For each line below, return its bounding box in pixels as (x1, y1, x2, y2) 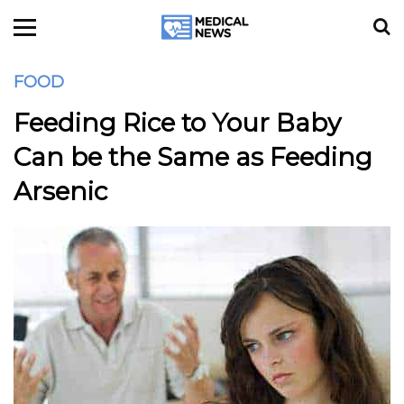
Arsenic (14, 176, 107, 207)
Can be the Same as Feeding (14, 142, 372, 172)
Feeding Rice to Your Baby (14, 107, 341, 138)
